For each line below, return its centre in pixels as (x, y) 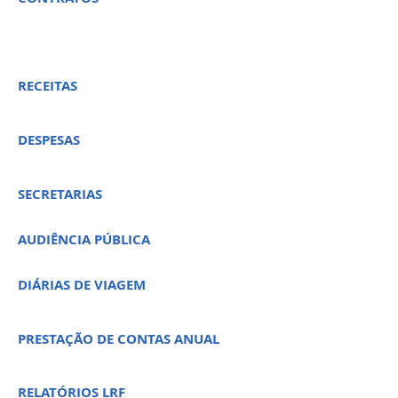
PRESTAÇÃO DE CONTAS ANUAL (119, 339)
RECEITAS (48, 86)
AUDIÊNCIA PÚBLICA (84, 239)
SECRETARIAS (60, 194)
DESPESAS (49, 140)
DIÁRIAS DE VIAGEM (82, 285)
